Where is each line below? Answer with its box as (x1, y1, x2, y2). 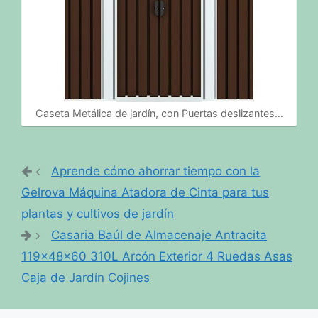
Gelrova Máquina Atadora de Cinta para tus (21, 185, 269, 200)
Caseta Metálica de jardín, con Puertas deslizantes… (35, 107, 283, 120)
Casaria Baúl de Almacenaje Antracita (51, 228, 268, 243)
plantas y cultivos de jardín (21, 207, 174, 221)
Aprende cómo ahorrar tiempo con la (51, 164, 261, 179)
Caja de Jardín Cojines (21, 270, 150, 285)
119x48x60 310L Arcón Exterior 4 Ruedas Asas (21, 249, 292, 264)
